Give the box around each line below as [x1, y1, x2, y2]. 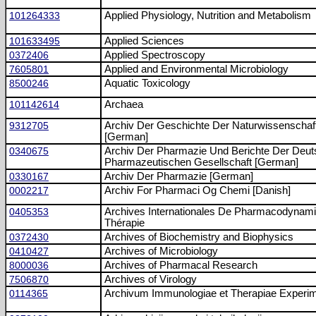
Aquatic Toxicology [104, 78, 190, 89]
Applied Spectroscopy [104, 49, 205, 61]
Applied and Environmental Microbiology [104, 63, 288, 75]
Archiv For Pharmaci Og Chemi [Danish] [104, 185, 291, 196]
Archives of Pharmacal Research [104, 260, 257, 271]
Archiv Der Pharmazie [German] [104, 171, 253, 182]
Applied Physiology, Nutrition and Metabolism [104, 10, 311, 21]
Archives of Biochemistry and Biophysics [104, 231, 293, 243]
